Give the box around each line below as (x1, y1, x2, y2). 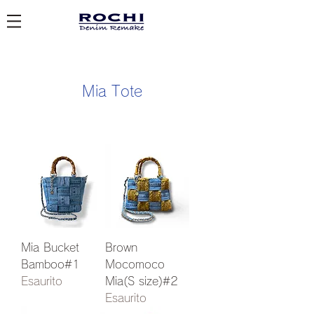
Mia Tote (82, 84, 142, 99)
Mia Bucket (21, 242, 79, 253)
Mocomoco (105, 259, 165, 270)
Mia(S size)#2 (105, 275, 178, 287)
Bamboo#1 (21, 259, 80, 270)
